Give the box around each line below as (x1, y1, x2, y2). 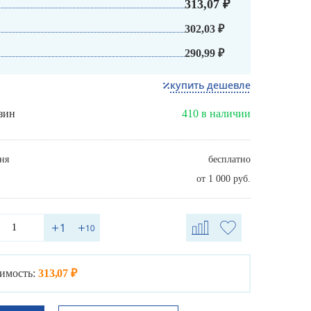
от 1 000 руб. (196, 174, 251, 185)
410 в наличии (182, 108, 251, 120)
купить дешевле (170, 78, 251, 92)
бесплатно (208, 154, 251, 165)
